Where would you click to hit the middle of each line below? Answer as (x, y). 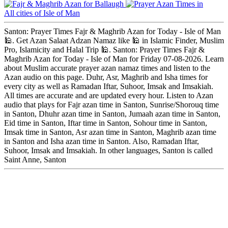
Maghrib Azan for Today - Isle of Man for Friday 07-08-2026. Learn (114, 59)
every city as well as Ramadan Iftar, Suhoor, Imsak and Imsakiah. (109, 87)
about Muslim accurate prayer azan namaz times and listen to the (107, 68)
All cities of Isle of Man (42, 13)
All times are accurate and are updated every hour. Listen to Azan (109, 96)
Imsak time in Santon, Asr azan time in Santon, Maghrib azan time (110, 132)
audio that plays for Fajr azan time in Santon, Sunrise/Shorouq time (111, 105)
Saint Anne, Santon (35, 160)
